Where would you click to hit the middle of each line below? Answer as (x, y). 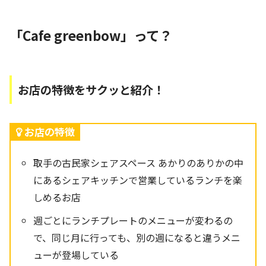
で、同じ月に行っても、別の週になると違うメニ (137, 237)
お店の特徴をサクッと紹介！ (91, 89)
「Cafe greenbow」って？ (91, 35)
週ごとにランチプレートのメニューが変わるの (133, 220)
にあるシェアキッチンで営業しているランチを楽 (138, 180)
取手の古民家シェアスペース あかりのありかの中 (139, 162)
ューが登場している (76, 254)
